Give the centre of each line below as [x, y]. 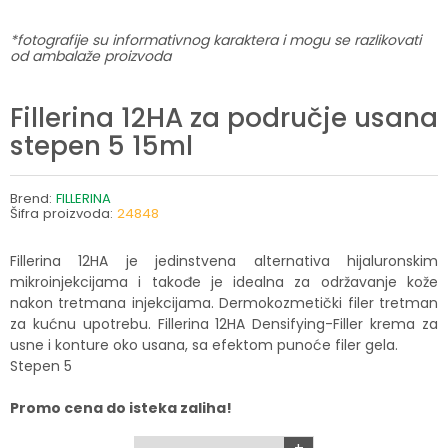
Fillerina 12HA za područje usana [224, 117]
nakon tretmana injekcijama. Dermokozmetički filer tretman [224, 302]
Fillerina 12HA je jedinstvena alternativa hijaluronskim [224, 260]
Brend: [33, 198]
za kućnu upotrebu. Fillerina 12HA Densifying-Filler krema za [224, 323]
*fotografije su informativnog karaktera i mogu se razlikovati [215, 40]
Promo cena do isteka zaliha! [121, 407]
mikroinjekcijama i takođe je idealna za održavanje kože [224, 281]
